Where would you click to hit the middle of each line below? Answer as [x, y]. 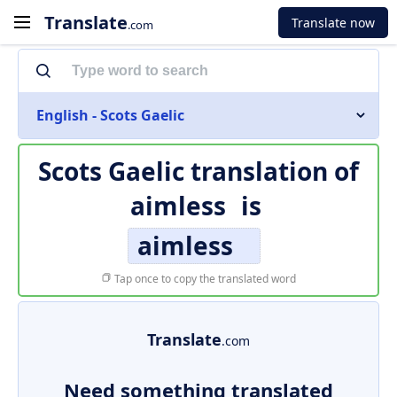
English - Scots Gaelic [110, 115]
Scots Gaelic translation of [198, 171]
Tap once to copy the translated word [204, 279]
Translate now [333, 22]
